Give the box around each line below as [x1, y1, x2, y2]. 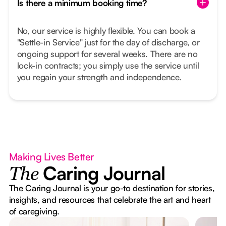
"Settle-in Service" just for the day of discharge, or [17, 37, 200, 48]
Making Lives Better [9, 150, 94, 163]
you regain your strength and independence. [17, 72, 182, 83]
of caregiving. [9, 206, 60, 217]
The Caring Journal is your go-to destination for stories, [9, 183, 215, 194]
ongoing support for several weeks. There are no [17, 48, 198, 60]
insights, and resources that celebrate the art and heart [9, 194, 211, 205]
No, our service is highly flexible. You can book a [17, 25, 195, 36]
